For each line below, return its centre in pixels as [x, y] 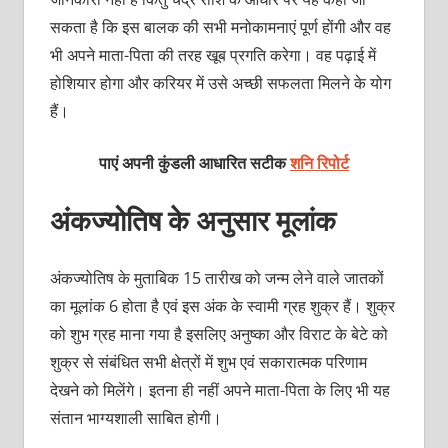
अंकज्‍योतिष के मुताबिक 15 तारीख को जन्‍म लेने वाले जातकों [216, 277]
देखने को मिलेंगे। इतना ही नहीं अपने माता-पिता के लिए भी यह [219, 389]
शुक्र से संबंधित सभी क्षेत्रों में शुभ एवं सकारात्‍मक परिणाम [208, 361]
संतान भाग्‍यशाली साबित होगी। [135, 417]
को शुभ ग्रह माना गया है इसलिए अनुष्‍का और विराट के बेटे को [218, 333]
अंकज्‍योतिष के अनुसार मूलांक [192, 219]
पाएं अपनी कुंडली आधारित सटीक [194, 162]
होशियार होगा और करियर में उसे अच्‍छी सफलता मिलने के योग [220, 82]
